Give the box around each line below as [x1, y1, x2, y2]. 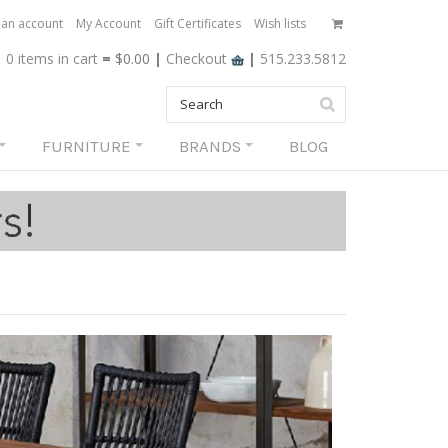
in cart [54, 49, 99, 68]
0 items [6, 49, 55, 68]
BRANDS [179, 137, 241, 156]
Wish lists [254, 15, 306, 32]
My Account [76, 15, 141, 32]
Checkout [166, 49, 232, 68]
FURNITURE [42, 137, 131, 156]
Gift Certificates [154, 15, 241, 32]
